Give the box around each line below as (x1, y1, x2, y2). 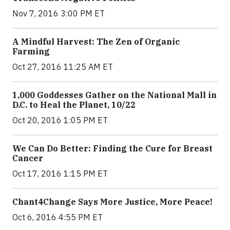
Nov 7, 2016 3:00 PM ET (12, 8, 105, 18)
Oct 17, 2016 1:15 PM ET (12, 168, 108, 179)
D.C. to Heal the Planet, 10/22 (12, 100, 136, 110)
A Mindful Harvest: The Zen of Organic (12, 36, 180, 47)
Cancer (12, 153, 43, 163)
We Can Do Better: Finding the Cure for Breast (12, 143, 213, 154)
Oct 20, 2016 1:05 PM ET (12, 115, 108, 125)
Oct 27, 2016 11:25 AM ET (12, 62, 113, 72)
